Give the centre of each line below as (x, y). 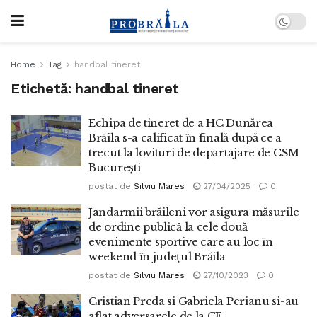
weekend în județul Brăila (157, 257)
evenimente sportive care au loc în (181, 242)
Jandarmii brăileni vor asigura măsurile (194, 212)
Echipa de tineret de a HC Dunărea (181, 123)
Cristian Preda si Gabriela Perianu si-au (194, 301)
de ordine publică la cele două (168, 227)
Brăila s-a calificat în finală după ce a (185, 138)
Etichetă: (43, 88)
